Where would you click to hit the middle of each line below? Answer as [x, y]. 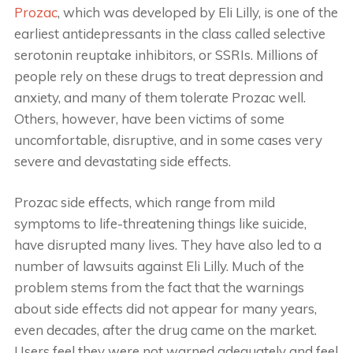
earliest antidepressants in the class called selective [169, 33]
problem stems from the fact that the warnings [159, 287]
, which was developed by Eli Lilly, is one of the [197, 12]
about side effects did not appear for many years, [165, 308]
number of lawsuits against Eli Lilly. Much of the [159, 266]
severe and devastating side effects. [122, 161]
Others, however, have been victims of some [149, 118]
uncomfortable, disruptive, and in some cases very [168, 139]
